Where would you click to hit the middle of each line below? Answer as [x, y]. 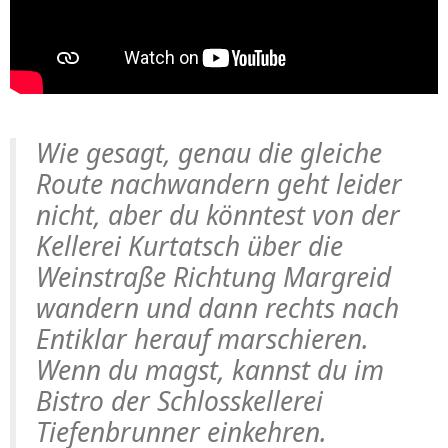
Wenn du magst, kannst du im [210, 369]
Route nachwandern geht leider [219, 183]
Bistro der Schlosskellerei [179, 400]
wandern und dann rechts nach [217, 307]
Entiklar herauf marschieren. [202, 338]
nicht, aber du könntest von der [218, 214]
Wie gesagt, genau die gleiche [209, 152]
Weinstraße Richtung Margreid [213, 276]
